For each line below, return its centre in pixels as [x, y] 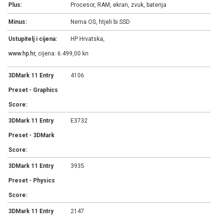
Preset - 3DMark [31, 136]
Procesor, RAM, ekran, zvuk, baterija [119, 5]
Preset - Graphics [33, 90]
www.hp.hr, [22, 54]
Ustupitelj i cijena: [33, 39]
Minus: [18, 22]
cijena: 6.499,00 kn [63, 54]
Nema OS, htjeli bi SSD [100, 22]
